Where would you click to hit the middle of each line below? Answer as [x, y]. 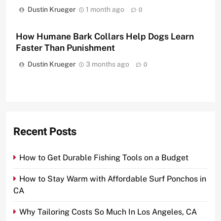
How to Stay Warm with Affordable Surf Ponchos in [113, 179]
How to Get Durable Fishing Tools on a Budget [104, 158]
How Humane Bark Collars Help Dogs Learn [105, 37]
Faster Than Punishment [65, 48]
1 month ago [105, 10]
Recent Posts [45, 132]
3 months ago [108, 64]
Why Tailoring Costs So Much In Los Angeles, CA [108, 212]
